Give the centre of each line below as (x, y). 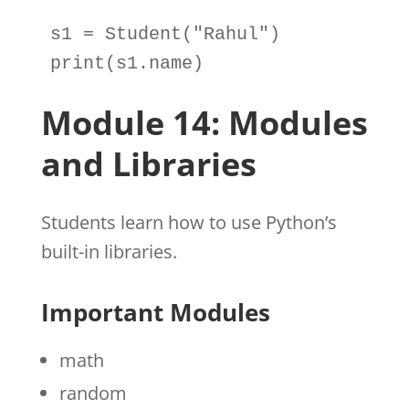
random (93, 393)
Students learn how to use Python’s (189, 222)
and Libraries (148, 163)
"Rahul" (231, 34)
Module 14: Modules (204, 122)
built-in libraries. (109, 251)
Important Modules (155, 312)
